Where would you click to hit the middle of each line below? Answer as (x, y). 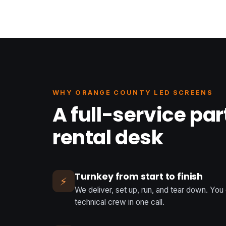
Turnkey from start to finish (139, 176)
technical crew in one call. (120, 202)
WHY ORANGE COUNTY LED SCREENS (133, 93)
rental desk (108, 138)
